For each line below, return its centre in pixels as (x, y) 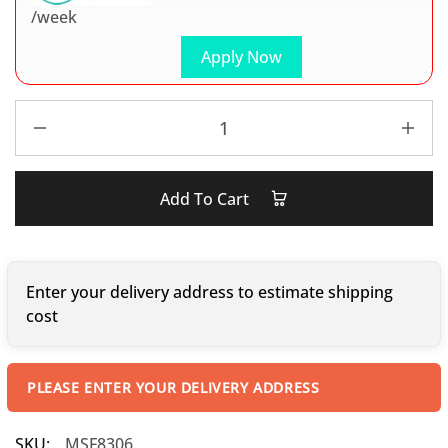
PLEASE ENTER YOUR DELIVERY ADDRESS (173, 387)
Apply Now (241, 57)
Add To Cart (206, 199)
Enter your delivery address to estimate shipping (209, 292)
